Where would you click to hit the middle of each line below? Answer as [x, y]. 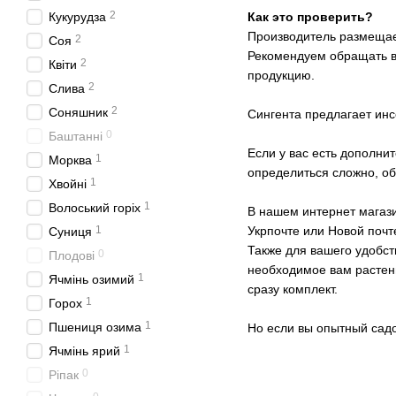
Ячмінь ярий [84, 351]
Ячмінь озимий [91, 279]
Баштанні [76, 136]
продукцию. [285, 76]
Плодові [72, 255]
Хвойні [68, 184]
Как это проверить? [310, 17]
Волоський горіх [95, 208]
